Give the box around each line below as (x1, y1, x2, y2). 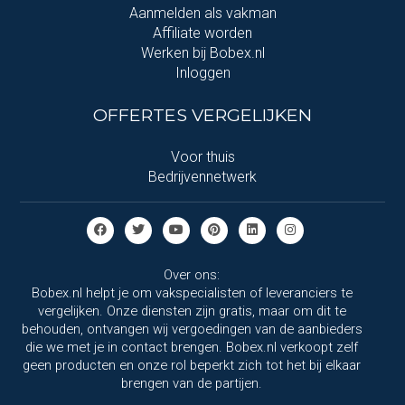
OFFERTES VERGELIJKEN (93, 103, 312, 126)
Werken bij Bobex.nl (140, 43, 265, 61)
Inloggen (174, 63, 231, 81)
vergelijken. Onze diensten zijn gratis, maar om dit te (37, 302, 346, 319)
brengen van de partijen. (121, 374, 262, 391)
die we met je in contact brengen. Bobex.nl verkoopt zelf (25, 338, 358, 355)
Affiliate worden (153, 24, 252, 42)
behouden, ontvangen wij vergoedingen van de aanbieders (21, 320, 363, 337)
